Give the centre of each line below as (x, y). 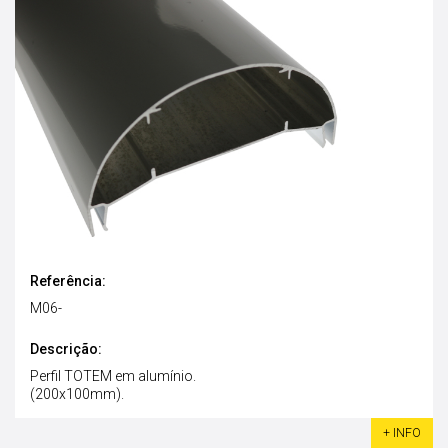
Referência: (68, 281)
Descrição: (66, 349)
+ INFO (402, 433)
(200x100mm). (77, 394)
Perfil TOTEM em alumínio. (113, 376)
